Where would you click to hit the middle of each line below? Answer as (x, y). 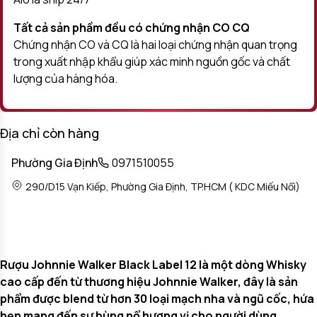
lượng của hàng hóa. (65, 78)
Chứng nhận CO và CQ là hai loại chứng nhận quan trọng (155, 44)
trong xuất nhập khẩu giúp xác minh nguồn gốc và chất (152, 61)
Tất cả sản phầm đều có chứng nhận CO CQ (132, 27)
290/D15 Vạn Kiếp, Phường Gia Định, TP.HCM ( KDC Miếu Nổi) (163, 186)
